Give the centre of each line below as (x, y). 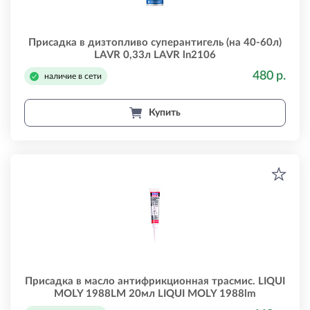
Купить (165, 112)
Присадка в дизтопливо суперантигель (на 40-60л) (155, 43)
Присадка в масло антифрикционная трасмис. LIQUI (155, 281)
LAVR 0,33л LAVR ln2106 (155, 55)
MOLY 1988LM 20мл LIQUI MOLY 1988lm (155, 294)
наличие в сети (73, 76)
